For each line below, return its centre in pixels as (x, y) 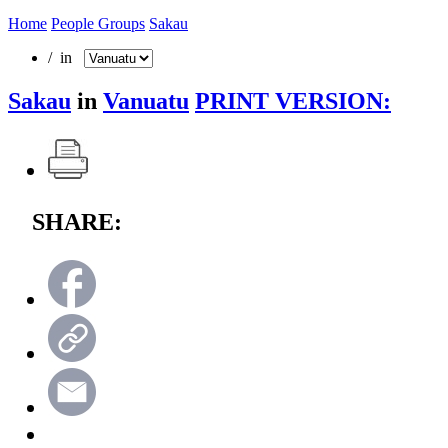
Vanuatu (146, 100)
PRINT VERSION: (293, 100)
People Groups (98, 23)
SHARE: (77, 221)
